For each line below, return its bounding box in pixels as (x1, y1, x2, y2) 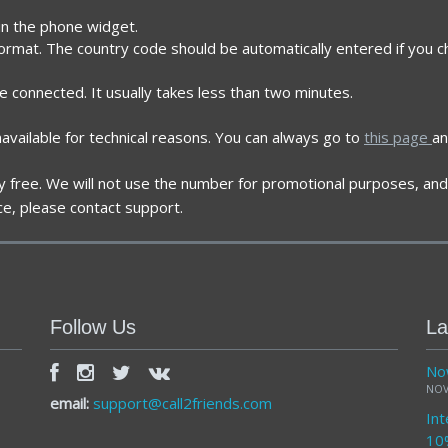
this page (364, 126, 432, 147)
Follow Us (50, 315, 137, 338)
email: (50, 392, 94, 413)
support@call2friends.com (93, 392, 273, 413)
